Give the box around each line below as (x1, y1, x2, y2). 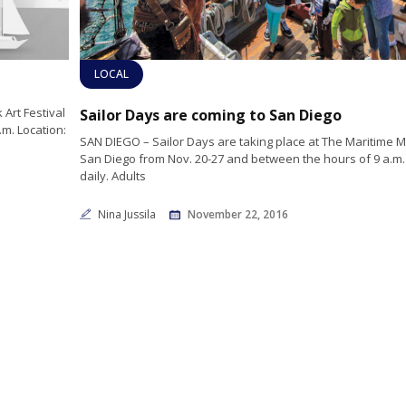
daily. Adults (79, 167, 146, 184)
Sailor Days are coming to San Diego (79, 104, 342, 125)
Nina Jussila (97, 206, 159, 222)
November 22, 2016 (187, 206, 288, 222)
